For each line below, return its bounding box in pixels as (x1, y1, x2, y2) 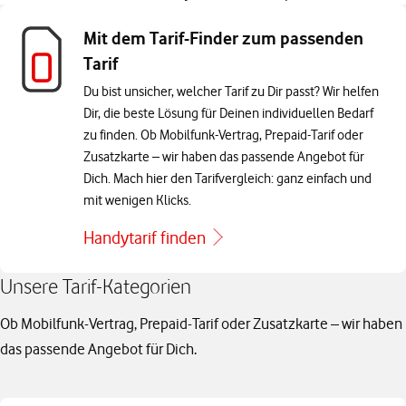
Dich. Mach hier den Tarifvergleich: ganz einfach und (83, 170, 372, 187)
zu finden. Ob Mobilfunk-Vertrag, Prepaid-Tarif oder (83, 127, 363, 143)
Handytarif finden (83, 227, 206, 248)
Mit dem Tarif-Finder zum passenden (83, 28, 363, 49)
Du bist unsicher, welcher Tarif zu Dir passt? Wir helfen (83, 83, 379, 100)
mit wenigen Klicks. (83, 192, 191, 208)
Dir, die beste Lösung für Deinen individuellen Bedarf (83, 105, 373, 121)
